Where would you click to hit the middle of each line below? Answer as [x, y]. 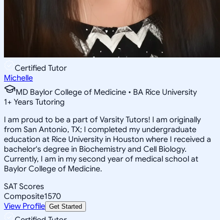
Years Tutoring [38, 102]
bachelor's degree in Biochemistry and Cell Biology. [95, 149]
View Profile [25, 206]
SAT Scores [24, 186]
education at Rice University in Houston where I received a [108, 139]
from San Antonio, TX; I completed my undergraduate [100, 129]
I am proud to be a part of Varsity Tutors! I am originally [102, 120]
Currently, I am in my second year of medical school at [101, 159]
